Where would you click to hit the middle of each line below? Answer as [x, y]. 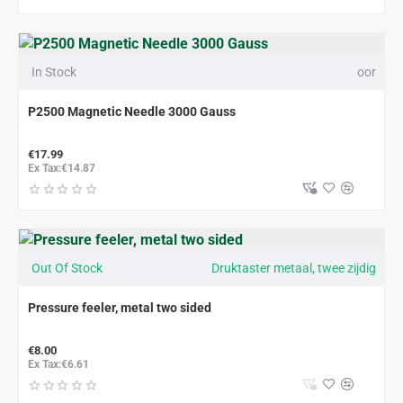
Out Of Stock [67, 268]
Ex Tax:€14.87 [62, 168]
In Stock [54, 72]
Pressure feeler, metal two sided [120, 308]
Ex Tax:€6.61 [58, 364]
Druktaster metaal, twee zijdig [293, 268]
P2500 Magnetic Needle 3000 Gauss [132, 112]
